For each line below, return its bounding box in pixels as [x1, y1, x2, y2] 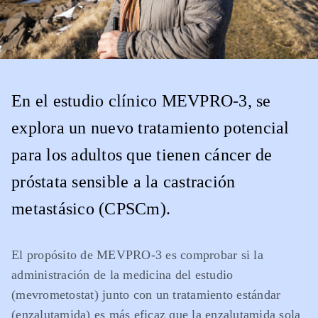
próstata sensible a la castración [11, 172, 236, 192]
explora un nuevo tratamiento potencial [11, 119, 290, 138]
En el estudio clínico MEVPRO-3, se [11, 92, 271, 111]
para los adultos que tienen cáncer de [11, 146, 273, 165]
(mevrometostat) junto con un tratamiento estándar [11, 287, 281, 302]
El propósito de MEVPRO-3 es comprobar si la [11, 248, 263, 263]
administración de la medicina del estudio [11, 268, 234, 283]
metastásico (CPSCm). [11, 199, 170, 219]
